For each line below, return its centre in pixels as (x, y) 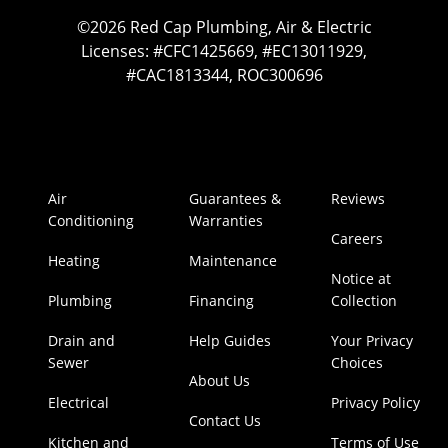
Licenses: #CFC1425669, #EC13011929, (224, 51)
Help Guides (230, 341)
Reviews (357, 199)
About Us (220, 381)
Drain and (82, 341)
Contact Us (225, 421)
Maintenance (233, 261)
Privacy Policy (375, 403)
